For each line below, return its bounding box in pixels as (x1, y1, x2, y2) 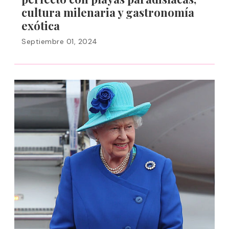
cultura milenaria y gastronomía (21, 5, 194, 20)
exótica (21, 18, 60, 33)
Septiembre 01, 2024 (21, 37, 98, 46)
